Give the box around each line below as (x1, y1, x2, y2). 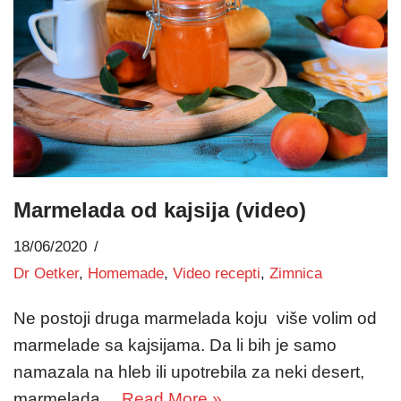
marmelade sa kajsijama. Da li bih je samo (13, 336, 337, 355)
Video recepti (173, 265, 260, 283)
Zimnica (269, 265, 322, 283)
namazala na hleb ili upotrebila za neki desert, (13, 363, 364, 382)
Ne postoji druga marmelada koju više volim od (13, 309, 377, 328)
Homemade (88, 265, 164, 283)
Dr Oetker (13, 265, 79, 283)
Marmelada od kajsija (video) (13, 198, 306, 223)
